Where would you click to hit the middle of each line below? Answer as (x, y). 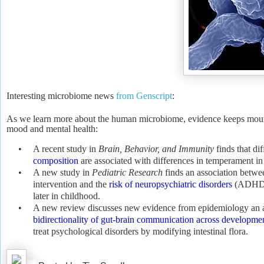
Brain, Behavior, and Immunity (156, 148)
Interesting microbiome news (61, 95)
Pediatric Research (127, 172)
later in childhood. (67, 196)
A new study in (62, 172)
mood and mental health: (52, 128)
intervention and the (71, 184)
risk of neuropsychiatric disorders (171, 184)
